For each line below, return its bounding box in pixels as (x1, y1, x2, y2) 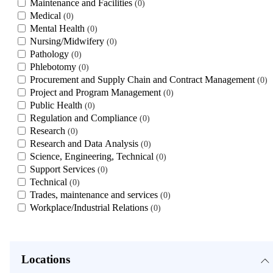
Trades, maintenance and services (30, 189, 160, 200)
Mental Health (30, 23, 87, 34)
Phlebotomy (30, 61, 79, 72)
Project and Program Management (30, 87, 163, 97)
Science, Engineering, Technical (30, 151, 156, 161)
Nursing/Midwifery (30, 35, 107, 46)
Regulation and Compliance (30, 112, 140, 123)
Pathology (30, 48, 71, 59)
